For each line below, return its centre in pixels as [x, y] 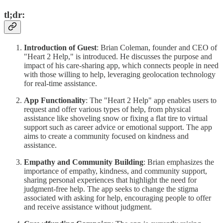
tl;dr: [14, 14]
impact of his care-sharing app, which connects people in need [121, 65]
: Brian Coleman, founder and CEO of [157, 47]
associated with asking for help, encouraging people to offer [117, 198]
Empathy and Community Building [84, 162]
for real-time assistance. [60, 83]
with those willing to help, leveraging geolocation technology [120, 74]
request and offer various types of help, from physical [107, 109]
